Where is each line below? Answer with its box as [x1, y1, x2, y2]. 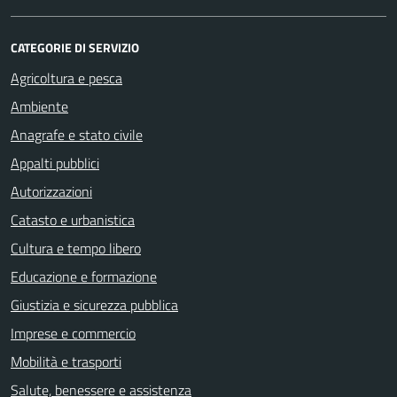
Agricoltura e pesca [11, 67, 122, 89]
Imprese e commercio [11, 323, 136, 344]
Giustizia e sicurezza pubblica [11, 294, 178, 315]
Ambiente [11, 96, 68, 117]
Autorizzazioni [11, 181, 92, 202]
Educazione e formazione [11, 266, 157, 287]
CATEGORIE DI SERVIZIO [11, 38, 139, 57]
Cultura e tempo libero [11, 237, 141, 259]
